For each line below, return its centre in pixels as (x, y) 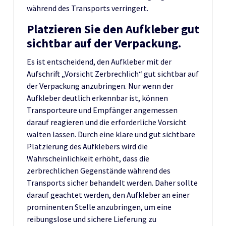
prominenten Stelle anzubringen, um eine (99, 207)
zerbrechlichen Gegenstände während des (99, 170)
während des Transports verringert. (88, 8)
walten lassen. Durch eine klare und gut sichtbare (111, 134)
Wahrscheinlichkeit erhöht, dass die (88, 158)
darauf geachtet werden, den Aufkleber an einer (108, 194)
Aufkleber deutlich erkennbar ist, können (97, 98)
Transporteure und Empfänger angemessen (102, 110)
